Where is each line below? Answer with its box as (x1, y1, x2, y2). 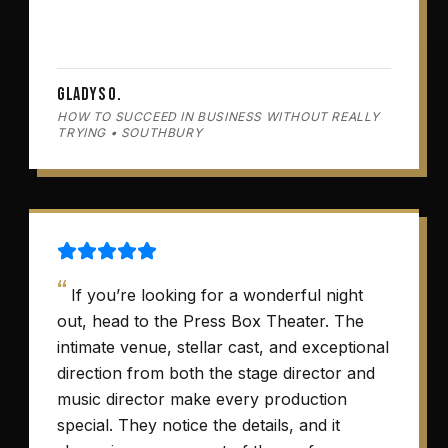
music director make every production (57, 389, 348, 409)
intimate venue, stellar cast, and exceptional (57, 337, 390, 357)
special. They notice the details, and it (57, 415, 341, 435)
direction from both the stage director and (57, 363, 376, 383)
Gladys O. (57, 84, 122, 105)
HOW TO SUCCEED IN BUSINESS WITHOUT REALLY (57, 109, 380, 124)
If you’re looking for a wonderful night (71, 285, 364, 305)
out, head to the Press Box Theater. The (57, 311, 365, 331)
